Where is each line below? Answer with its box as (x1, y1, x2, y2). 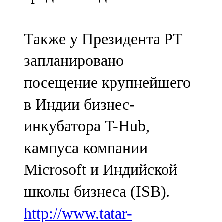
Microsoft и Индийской (24, 161, 177, 179)
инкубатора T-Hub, (24, 117, 150, 135)
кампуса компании (24, 139, 148, 157)
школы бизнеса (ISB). (24, 182, 170, 201)
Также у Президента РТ (24, 30, 183, 48)
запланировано (24, 52, 124, 70)
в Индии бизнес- (24, 95, 135, 113)
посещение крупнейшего (24, 73, 191, 92)
